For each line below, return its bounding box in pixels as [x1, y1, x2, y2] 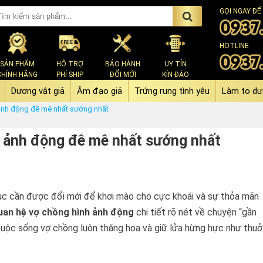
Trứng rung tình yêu [134, 86, 210, 96]
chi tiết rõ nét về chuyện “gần [134, 207, 257, 218]
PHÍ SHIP [56, 70, 83, 79]
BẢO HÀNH [105, 60, 140, 68]
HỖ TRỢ [56, 60, 83, 68]
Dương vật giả [11, 86, 65, 96]
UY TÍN [164, 60, 187, 68]
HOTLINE [220, 42, 249, 50]
